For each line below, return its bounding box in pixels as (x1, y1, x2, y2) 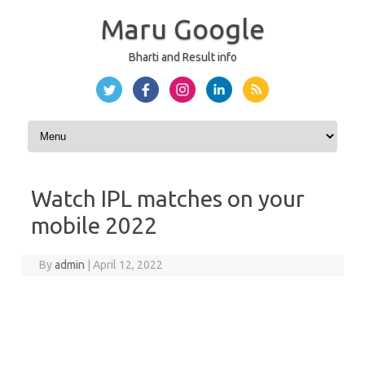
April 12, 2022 (93, 258, 164, 271)
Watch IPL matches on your (31, 186, 305, 211)
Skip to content (24, 120, 101, 133)
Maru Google (100, 13, 265, 44)
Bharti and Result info (128, 51, 237, 64)
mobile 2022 (31, 213, 157, 238)
